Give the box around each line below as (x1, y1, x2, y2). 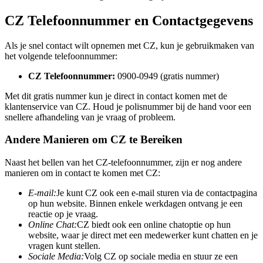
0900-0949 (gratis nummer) (115, 70, 219, 81)
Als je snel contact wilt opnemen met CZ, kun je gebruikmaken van (5, 40, 254, 50)
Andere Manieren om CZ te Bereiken (5, 133, 183, 146)
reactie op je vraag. (28, 209, 98, 220)
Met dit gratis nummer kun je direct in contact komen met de (5, 90, 227, 101)
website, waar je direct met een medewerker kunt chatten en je (28, 230, 258, 241)
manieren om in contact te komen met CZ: (5, 168, 160, 178)
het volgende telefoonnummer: (5, 50, 117, 61)
